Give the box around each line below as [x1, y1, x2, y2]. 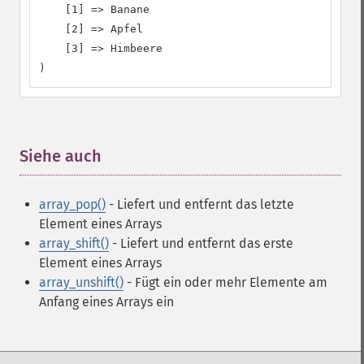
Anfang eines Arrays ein [39, 294, 174, 310]
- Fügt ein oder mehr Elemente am [123, 275, 327, 290]
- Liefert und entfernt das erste [109, 236, 293, 251]
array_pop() [39, 197, 106, 212]
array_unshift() [39, 275, 123, 290]
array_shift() [39, 236, 109, 251]
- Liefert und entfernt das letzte [106, 197, 294, 212]
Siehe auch [19, 146, 102, 166]
